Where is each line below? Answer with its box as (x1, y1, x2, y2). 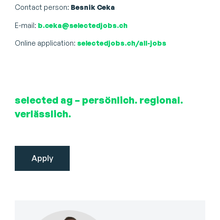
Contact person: (15, 3, 71, 12)
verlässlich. (15, 107, 71, 120)
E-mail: (15, 21, 38, 29)
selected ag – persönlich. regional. (15, 93, 183, 106)
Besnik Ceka (71, 3, 115, 12)
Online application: (15, 39, 77, 48)
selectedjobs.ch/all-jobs (77, 39, 166, 48)
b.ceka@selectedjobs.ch (38, 21, 128, 29)
